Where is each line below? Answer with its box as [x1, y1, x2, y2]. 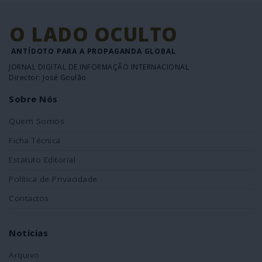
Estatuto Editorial [9, 154, 75, 165]
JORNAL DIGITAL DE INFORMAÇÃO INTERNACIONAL [9, 61, 189, 72]
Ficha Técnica [9, 135, 61, 146]
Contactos [9, 192, 49, 204]
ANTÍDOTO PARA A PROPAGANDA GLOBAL [11, 46, 176, 56]
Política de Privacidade [9, 173, 98, 184]
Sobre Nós [9, 92, 58, 105]
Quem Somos [9, 115, 64, 126]
